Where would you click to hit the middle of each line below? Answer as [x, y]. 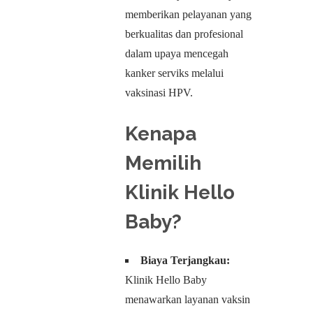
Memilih [163, 163]
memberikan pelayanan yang [188, 14]
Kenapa [161, 134]
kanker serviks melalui [174, 73]
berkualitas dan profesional [184, 34]
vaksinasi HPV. [159, 93]
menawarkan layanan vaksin [188, 299]
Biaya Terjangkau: [185, 260]
